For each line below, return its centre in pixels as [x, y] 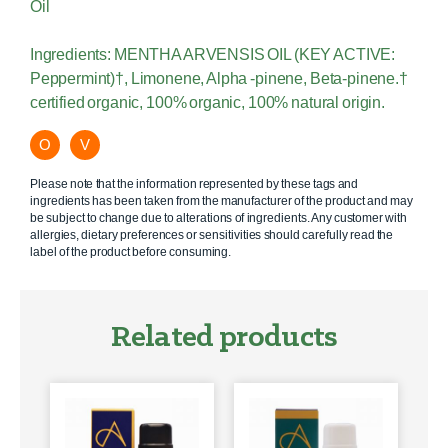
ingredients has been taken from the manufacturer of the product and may [222, 201]
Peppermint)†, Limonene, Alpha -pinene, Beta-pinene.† [219, 79]
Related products [224, 338]
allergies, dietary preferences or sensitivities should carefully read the [212, 235]
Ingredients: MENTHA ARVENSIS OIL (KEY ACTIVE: [213, 55]
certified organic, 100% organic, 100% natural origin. [207, 103]
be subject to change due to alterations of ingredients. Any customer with [218, 218]
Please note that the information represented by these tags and [194, 184]
